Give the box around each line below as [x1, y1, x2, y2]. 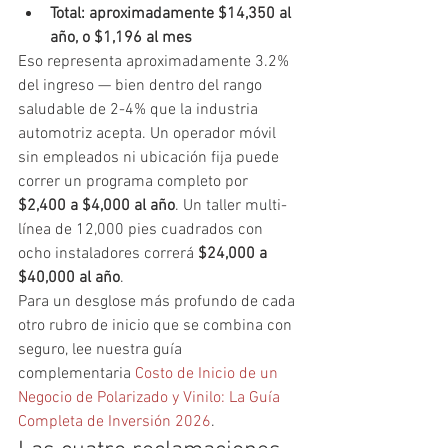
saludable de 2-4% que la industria [18, 99, 262, 120]
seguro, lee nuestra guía [18, 339, 186, 360]
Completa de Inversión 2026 [18, 411, 211, 432]
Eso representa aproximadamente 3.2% [18, 51, 293, 72]
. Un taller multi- [175, 195, 287, 216]
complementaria [18, 363, 135, 384]
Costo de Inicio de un [135, 363, 282, 384]
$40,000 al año [18, 267, 120, 288]
